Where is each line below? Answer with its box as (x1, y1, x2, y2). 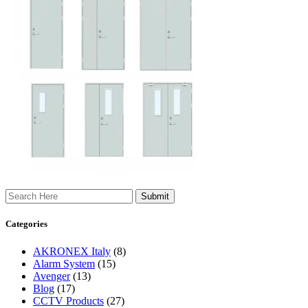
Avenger (33, 269, 70, 282)
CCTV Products (33, 294, 104, 307)
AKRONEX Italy (33, 245, 111, 257)
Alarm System (33, 257, 95, 269)
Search (5, 188, 34, 201)
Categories (5, 219, 47, 230)
